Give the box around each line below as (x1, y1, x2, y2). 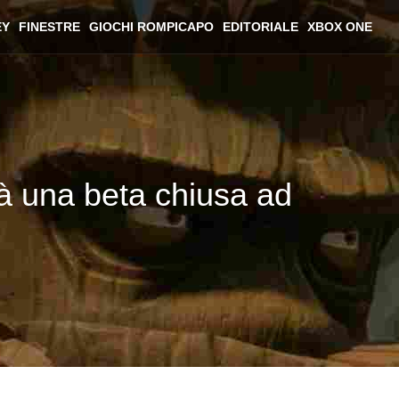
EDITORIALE (223, 20, 298, 34)
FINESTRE (19, 20, 80, 34)
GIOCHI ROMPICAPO (89, 20, 214, 34)
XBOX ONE (307, 20, 372, 34)
